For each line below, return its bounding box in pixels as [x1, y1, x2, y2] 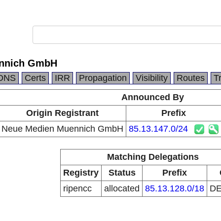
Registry [63, 168, 99, 178]
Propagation [79, 73, 127, 83]
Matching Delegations [107, 152, 199, 162]
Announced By [121, 92, 184, 102]
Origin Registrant [26, 108, 99, 118]
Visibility [136, 73, 168, 83]
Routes [177, 73, 205, 83]
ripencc [63, 184, 92, 193]
